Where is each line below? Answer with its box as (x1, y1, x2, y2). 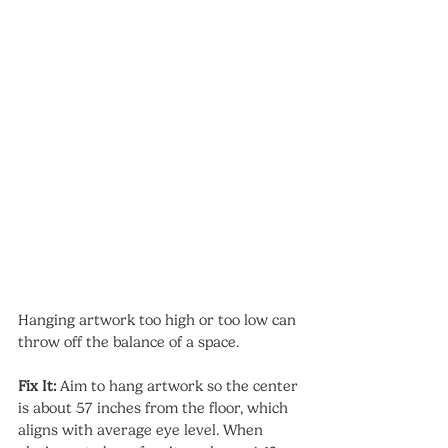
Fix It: (18, 376, 56, 395)
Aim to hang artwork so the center (56, 376, 302, 395)
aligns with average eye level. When (18, 420, 267, 439)
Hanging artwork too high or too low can (18, 310, 300, 329)
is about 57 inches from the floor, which (18, 398, 292, 417)
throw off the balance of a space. (18, 332, 239, 351)
